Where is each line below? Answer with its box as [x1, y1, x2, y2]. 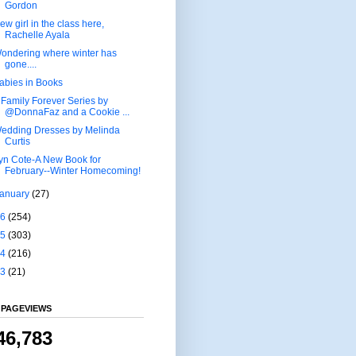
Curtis [4, 135, 30, 147]
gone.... [4, 58, 37, 70]
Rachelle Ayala [4, 29, 70, 41]
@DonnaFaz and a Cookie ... [4, 106, 130, 118]
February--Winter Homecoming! [4, 164, 141, 176]
